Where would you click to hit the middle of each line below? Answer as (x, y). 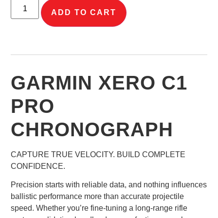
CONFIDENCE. (38, 166)
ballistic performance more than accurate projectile (98, 197)
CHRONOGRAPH (92, 130)
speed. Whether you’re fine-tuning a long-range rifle (99, 208)
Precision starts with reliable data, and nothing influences (109, 185)
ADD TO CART (84, 13)
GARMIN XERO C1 (99, 83)
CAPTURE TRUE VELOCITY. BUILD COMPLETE (98, 155)
